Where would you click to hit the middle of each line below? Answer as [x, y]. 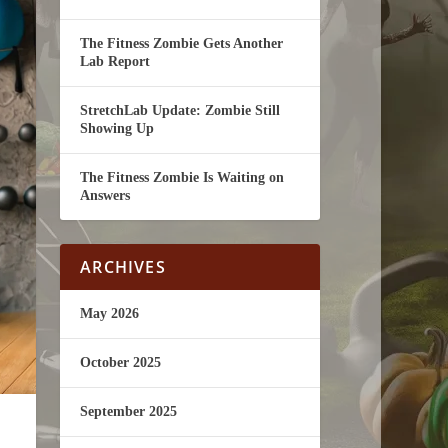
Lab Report [115, 61]
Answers [105, 195]
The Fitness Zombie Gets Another [182, 43]
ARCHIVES [123, 267]
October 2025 [121, 362]
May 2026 [110, 313]
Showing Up [117, 128]
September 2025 [129, 411]
